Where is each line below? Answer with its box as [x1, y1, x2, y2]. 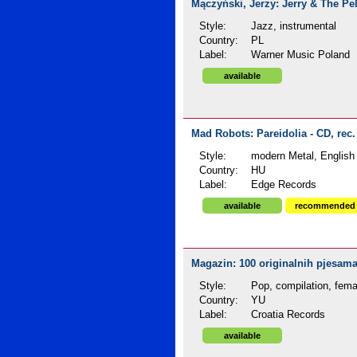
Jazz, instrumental [251, 21, 337, 32]
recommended [294, 201, 355, 210]
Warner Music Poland [251, 49, 351, 61]
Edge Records [251, 179, 317, 190]
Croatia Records [251, 309, 326, 320]
